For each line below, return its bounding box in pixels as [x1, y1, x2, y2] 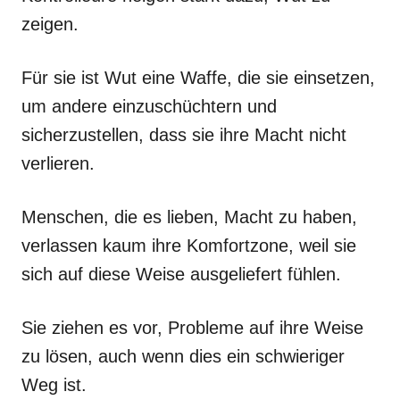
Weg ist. [21, 374, 87, 395]
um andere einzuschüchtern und [21, 96, 277, 116]
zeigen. [21, 13, 79, 34]
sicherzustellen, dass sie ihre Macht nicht [21, 124, 346, 145]
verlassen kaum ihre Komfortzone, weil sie [21, 235, 356, 255]
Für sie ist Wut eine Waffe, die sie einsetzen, [21, 67, 375, 87]
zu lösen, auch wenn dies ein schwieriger [21, 346, 345, 366]
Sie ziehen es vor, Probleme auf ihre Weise [21, 317, 363, 337]
